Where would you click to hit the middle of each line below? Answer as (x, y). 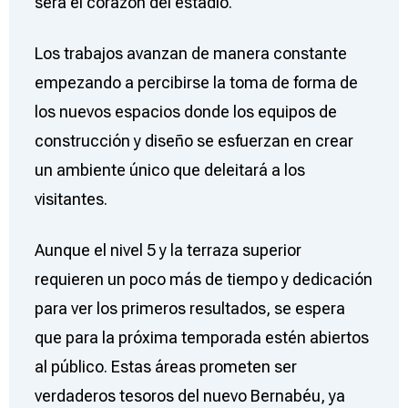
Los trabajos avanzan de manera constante (190, 54)
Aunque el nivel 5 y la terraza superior (168, 250)
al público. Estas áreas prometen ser (165, 367)
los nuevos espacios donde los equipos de (185, 112)
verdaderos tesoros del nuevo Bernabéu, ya (189, 396)
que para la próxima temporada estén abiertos (201, 338)
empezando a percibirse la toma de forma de (196, 83)
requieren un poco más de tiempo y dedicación (203, 280)
